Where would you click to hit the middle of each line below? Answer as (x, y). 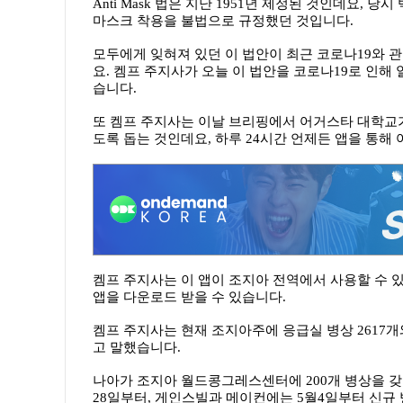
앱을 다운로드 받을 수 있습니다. (189, 297)
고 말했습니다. (137, 347)
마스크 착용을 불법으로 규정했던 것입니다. (223, 21)
